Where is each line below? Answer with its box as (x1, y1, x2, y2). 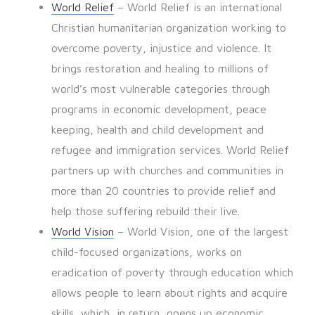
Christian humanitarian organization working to (51, 21, 286, 34)
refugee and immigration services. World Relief (51, 143, 289, 157)
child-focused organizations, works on (51, 245, 242, 259)
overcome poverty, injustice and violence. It (51, 41, 271, 55)
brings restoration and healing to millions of (51, 62, 269, 75)
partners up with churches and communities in (51, 164, 283, 177)
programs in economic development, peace (51, 103, 266, 116)
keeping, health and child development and (51, 123, 264, 136)
